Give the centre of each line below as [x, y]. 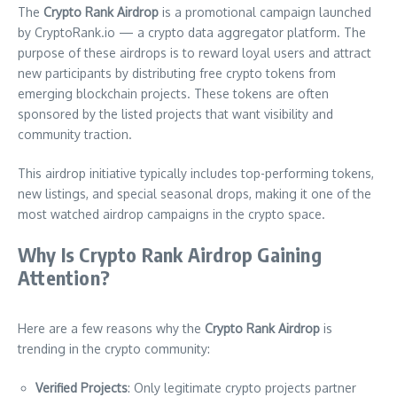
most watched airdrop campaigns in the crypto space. [171, 214]
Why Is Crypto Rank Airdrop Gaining [170, 255]
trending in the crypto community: [114, 349]
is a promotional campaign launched [265, 12]
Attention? [64, 278]
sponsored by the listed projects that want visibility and [175, 114]
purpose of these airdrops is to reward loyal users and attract [195, 53]
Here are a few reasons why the [111, 329]
